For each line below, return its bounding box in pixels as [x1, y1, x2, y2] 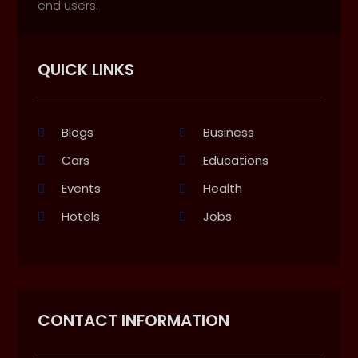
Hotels [62, 207, 101, 225]
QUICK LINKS [38, 58, 135, 81]
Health [203, 179, 242, 197]
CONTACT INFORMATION [38, 308, 230, 332]
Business [203, 123, 254, 141]
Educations [203, 151, 268, 169]
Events [62, 179, 101, 197]
